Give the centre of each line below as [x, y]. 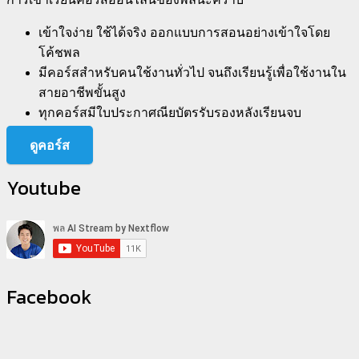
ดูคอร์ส [49, 145]
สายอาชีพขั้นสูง [82, 93]
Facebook [49, 297]
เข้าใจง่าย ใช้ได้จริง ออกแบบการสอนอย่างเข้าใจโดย [184, 33]
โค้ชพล [59, 53]
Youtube [44, 188]
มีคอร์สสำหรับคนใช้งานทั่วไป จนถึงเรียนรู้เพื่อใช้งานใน [192, 73]
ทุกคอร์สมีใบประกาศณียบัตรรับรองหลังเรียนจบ [170, 113]
